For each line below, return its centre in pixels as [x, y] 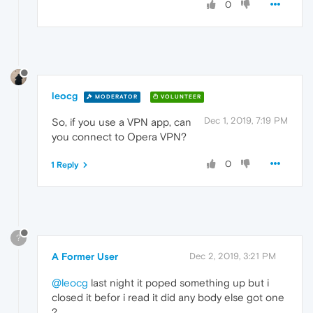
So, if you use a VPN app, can [122, 122]
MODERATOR [115, 96]
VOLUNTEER [180, 96]
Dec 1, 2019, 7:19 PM [246, 121]
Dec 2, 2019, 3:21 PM [233, 256]
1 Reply [65, 165]
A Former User [85, 257]
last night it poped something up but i [179, 283]
